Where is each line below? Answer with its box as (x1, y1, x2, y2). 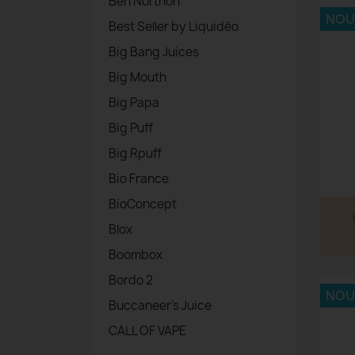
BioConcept (109, 196, 177, 213)
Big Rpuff (109, 145, 162, 162)
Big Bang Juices (109, 44, 199, 61)
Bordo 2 (109, 272, 153, 289)
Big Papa (109, 94, 159, 112)
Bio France (109, 170, 169, 188)
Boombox (109, 246, 162, 264)
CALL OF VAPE (109, 323, 186, 340)
